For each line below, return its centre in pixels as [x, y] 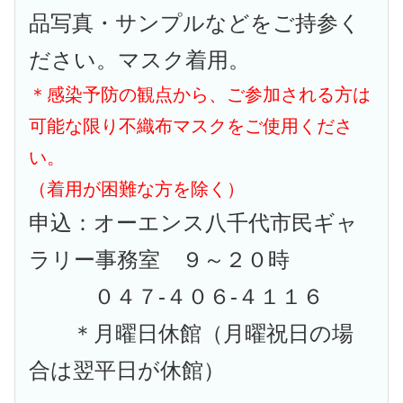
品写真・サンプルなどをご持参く [195, 23]
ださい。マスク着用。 [140, 60]
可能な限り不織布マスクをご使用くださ [191, 125]
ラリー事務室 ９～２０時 [160, 260]
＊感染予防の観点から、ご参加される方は [200, 94]
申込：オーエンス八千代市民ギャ [194, 223]
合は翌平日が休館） [127, 370]
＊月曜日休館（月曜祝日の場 [192, 333]
